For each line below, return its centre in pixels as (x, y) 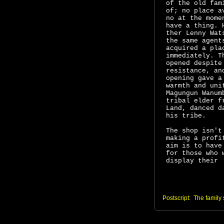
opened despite (194, 63)
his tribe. (186, 116)
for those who (194, 153)
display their (192, 161)
